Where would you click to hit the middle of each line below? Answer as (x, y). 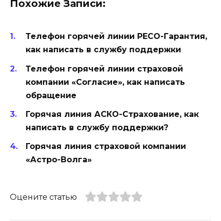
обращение (51, 95)
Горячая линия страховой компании (106, 146)
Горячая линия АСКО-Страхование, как (112, 114)
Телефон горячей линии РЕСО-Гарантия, (116, 37)
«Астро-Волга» (59, 159)
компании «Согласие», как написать (105, 82)
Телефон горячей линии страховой (104, 69)
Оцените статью (43, 197)
